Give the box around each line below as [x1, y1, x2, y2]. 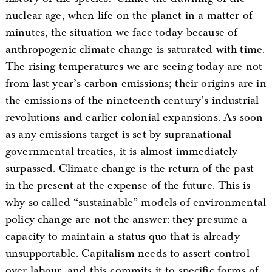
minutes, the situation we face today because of [5, 25, 238, 39]
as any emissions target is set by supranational [5, 127, 232, 141]
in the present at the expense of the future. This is [5, 178, 251, 192]
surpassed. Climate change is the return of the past [5, 161, 254, 175]
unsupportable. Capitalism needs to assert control [5, 246, 250, 260]
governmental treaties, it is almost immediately [5, 144, 238, 158]
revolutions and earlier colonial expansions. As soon [5, 110, 263, 124]
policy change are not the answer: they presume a [5, 212, 248, 226]
